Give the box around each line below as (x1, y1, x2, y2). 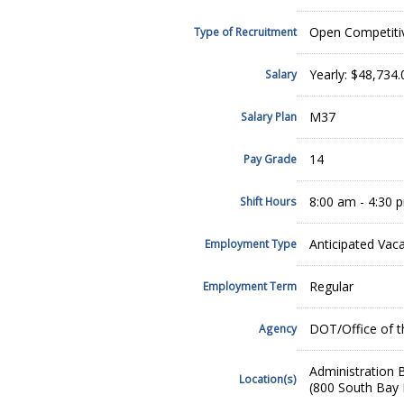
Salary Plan (241, 109, 297, 124)
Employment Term (203, 279, 297, 294)
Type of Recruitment (194, 24, 297, 40)
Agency (259, 321, 297, 336)
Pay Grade (243, 151, 297, 167)
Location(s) (239, 372, 297, 387)
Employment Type (205, 236, 297, 252)
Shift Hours (240, 194, 297, 209)
